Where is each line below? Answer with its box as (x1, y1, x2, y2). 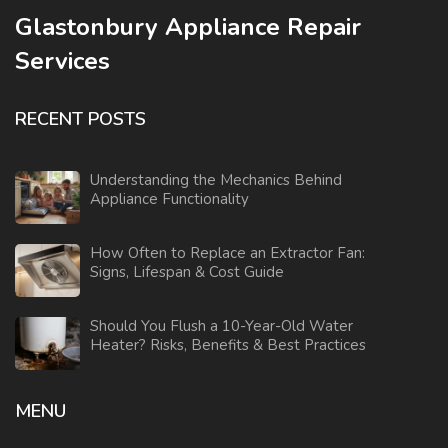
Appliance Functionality (90, 188, 249, 209)
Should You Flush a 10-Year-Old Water (90, 315, 354, 336)
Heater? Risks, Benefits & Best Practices (90, 334, 366, 355)
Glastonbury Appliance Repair (15, 10, 361, 43)
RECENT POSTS (15, 106, 146, 131)
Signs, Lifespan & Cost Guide (90, 261, 284, 282)
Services (15, 44, 110, 77)
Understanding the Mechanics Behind (90, 169, 342, 190)
